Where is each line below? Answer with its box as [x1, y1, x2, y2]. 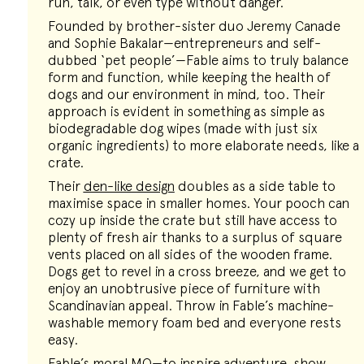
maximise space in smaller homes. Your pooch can [47, 195, 349, 211]
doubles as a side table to [174, 178, 336, 194]
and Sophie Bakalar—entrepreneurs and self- [47, 35, 321, 51]
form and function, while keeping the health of [47, 69, 331, 85]
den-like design [83, 178, 175, 194]
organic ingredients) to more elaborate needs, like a [47, 137, 359, 154]
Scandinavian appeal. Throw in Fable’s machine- [47, 297, 334, 314]
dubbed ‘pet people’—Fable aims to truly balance [47, 52, 349, 68]
